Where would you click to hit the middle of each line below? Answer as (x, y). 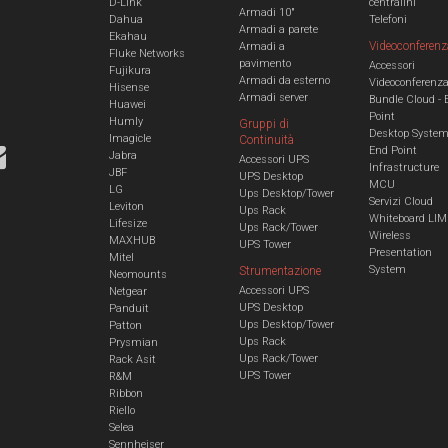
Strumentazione (279, 270)
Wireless (389, 235)
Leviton (126, 206)
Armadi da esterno (284, 80)
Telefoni (387, 19)
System (387, 269)
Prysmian (133, 342)
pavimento (264, 63)
